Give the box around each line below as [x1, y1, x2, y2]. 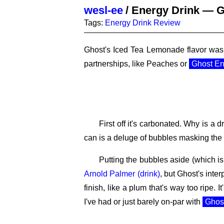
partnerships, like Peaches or [84, 59, 189, 68]
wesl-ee [84, 4, 123, 16]
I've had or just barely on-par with [84, 197, 202, 206]
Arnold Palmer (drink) [84, 169, 160, 178]
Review [153, 18, 180, 27]
